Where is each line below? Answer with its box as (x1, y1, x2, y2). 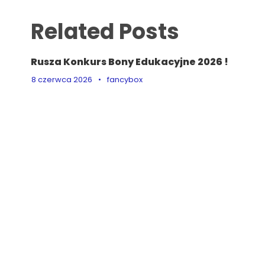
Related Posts (31, 17, 179, 47)
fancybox (107, 74, 143, 85)
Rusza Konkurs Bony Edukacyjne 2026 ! (31, 55, 228, 69)
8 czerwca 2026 (31, 74, 92, 85)
